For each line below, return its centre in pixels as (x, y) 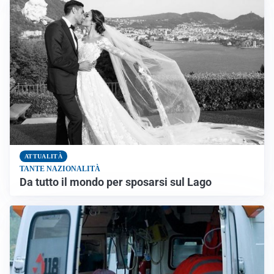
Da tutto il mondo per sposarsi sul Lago (116, 182)
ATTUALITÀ (43, 156)
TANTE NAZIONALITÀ (60, 168)
